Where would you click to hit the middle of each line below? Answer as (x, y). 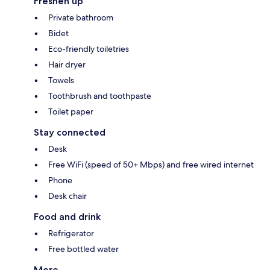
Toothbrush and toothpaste (100, 96)
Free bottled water (83, 249)
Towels (61, 80)
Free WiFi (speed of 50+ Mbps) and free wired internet (151, 165)
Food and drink (67, 217)
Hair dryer (67, 65)
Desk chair (67, 196)
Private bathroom (81, 18)
